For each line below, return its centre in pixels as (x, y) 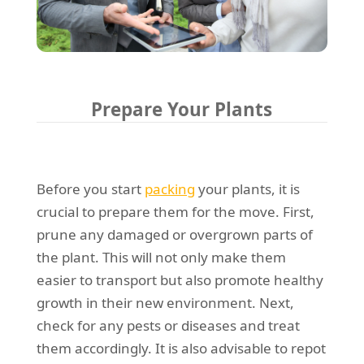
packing (169, 189)
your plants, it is (247, 189)
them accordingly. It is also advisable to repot (181, 349)
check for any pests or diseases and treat (168, 326)
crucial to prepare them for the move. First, (175, 212)
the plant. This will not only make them (161, 258)
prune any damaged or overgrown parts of (174, 235)
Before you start (90, 189)
